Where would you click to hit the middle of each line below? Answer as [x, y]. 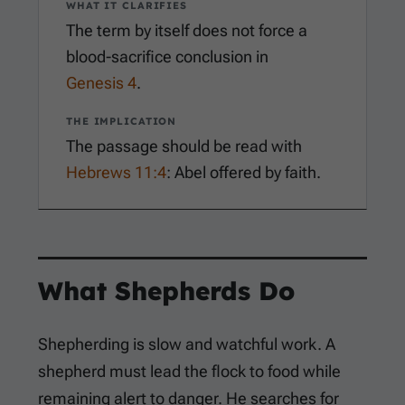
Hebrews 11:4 [116, 173]
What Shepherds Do [166, 291]
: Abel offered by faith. [244, 173]
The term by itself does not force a [187, 31]
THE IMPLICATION [122, 122]
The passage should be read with [184, 146]
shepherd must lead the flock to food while [189, 372]
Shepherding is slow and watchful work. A [187, 344]
